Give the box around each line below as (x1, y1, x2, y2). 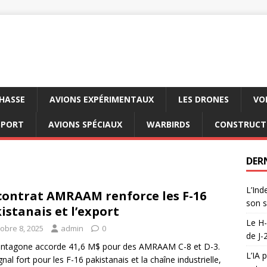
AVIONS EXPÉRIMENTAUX (49, 94, 154, 105)
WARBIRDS (147, 119, 190, 130)
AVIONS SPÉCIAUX (48, 119, 122, 130)
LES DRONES (178, 94, 229, 105)
